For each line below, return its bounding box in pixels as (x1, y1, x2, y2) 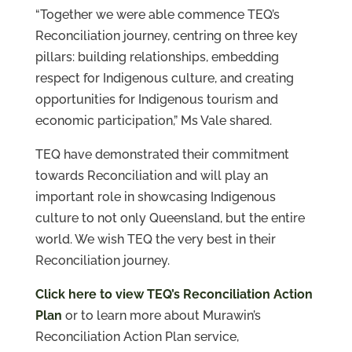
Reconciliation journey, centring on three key (35, 28, 298, 44)
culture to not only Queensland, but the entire (35, 211, 305, 226)
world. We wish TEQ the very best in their (35, 232, 276, 247)
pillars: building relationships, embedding (35, 49, 279, 65)
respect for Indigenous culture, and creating (35, 71, 294, 86)
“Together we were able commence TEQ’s (35, 7, 280, 23)
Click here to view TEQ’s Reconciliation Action (35, 287, 313, 302)
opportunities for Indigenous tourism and (35, 92, 278, 108)
